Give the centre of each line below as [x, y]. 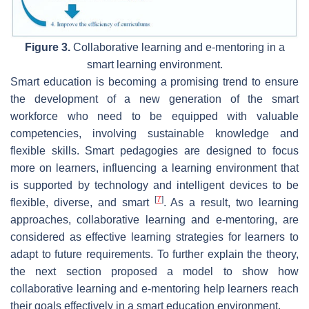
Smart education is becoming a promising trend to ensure [154, 82]
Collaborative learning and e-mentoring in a [177, 48]
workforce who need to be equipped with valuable [154, 117]
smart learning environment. [154, 65]
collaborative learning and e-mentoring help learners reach [154, 289]
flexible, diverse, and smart [82, 203]
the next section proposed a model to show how [154, 272]
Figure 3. [47, 48]
